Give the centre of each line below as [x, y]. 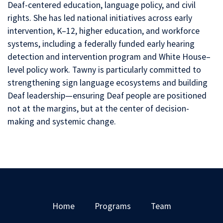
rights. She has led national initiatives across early [100, 18]
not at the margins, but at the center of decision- [98, 109]
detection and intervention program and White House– [109, 57]
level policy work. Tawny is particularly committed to [104, 70]
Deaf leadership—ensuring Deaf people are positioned [107, 96]
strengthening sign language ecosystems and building [108, 83]
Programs [112, 206]
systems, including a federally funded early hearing [101, 44]
